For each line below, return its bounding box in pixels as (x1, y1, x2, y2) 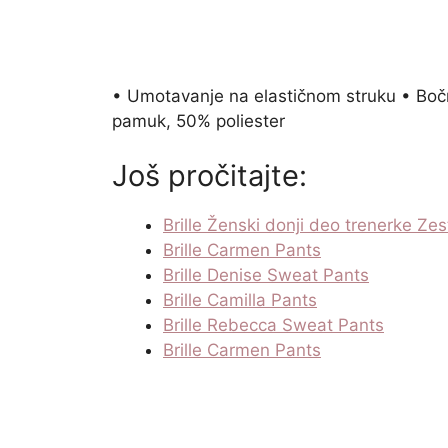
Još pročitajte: (112, 158, 307, 194)
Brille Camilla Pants (163, 290, 317, 311)
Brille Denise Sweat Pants (163, 265, 369, 286)
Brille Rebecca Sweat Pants (163, 315, 384, 336)
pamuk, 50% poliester (112, 110, 285, 131)
